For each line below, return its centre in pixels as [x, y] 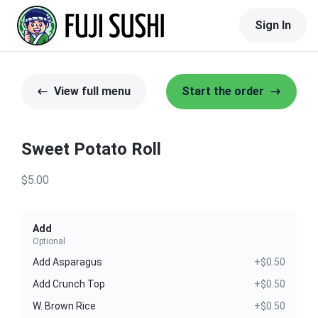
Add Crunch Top [69, 284]
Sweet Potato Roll [91, 149]
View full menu [92, 91]
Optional [49, 241]
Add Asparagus [67, 262]
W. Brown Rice [64, 306]
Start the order [223, 91]
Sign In [273, 25]
